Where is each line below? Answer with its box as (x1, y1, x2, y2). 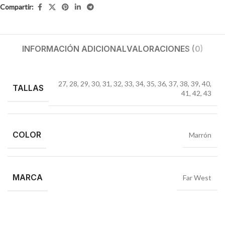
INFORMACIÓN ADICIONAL (22, 43, 127, 54)
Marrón (189, 130, 211, 139)
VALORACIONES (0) (126, 43, 203, 54)
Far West (183, 173, 211, 182)
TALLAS (13, 83, 44, 93)
